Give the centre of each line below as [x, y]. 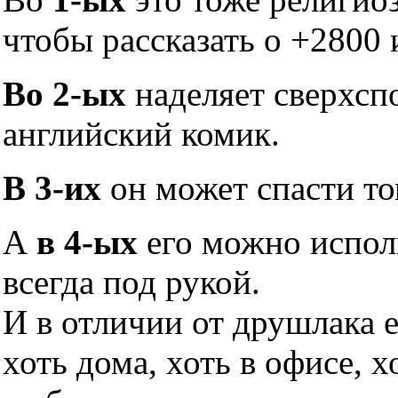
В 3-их [52, 188]
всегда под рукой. [131, 282]
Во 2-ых [64, 94]
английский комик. [141, 134]
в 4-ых [87, 242]
